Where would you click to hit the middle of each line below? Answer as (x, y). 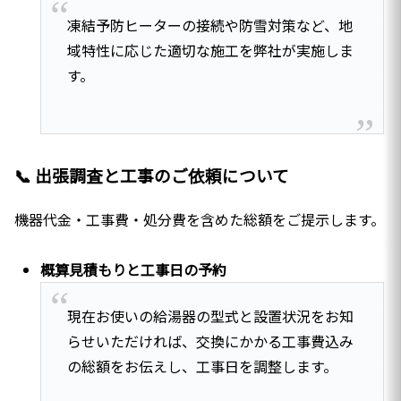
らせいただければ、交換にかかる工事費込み (210, 341)
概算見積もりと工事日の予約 (134, 270)
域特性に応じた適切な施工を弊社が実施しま (210, 50)
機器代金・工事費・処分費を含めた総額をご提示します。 (200, 219)
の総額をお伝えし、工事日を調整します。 (202, 366)
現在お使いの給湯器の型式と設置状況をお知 (210, 316)
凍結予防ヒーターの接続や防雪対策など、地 (209, 25)
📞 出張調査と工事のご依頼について (152, 175)
